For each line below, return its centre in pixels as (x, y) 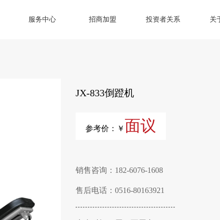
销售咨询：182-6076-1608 (119, 170)
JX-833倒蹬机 (105, 93)
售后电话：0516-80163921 (120, 190)
